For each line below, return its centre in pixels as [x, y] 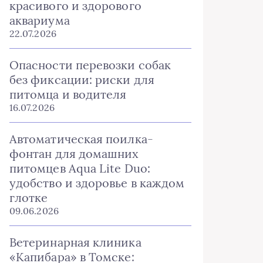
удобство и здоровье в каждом [97, 183]
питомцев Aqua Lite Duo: [80, 168]
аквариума [40, 20]
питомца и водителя [68, 94]
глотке [29, 198]
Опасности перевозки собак [90, 65]
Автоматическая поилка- [81, 139]
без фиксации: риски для [82, 80]
